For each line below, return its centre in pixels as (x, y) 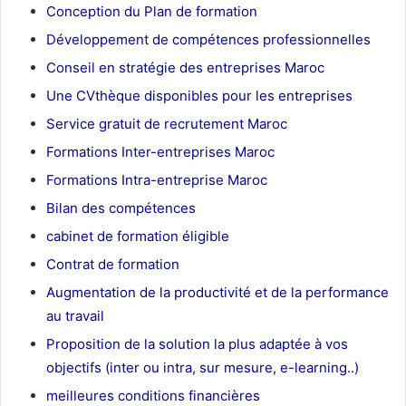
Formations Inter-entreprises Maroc (160, 152)
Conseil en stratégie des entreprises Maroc (185, 68)
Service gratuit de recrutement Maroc (167, 124)
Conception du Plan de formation (152, 12)
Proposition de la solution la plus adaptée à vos (197, 344)
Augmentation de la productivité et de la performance (217, 293)
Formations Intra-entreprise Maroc (157, 180)
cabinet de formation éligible (138, 237)
